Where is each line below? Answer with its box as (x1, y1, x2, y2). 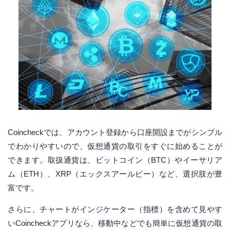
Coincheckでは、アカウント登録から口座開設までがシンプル (8, 127, 222, 137)
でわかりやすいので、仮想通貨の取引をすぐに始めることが (8, 141, 222, 150)
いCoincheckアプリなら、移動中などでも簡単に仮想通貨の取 (8, 218, 222, 227)
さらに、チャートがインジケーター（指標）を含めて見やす (8, 204, 222, 214)
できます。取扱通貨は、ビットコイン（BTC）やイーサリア (8, 155, 222, 164)
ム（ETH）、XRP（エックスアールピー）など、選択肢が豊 (8, 169, 222, 178)
